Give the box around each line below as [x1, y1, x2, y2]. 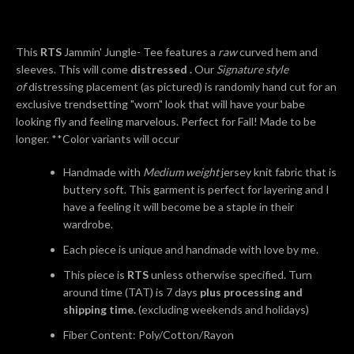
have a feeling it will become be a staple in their [63, 200, 294, 213]
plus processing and [200, 285, 303, 299]
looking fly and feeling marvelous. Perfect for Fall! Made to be [16, 115, 316, 128]
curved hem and [239, 45, 318, 58]
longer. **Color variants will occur [16, 132, 179, 145]
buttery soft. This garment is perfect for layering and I [63, 183, 330, 196]
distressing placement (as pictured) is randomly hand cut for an [28, 80, 337, 93]
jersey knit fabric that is [219, 165, 337, 179]
